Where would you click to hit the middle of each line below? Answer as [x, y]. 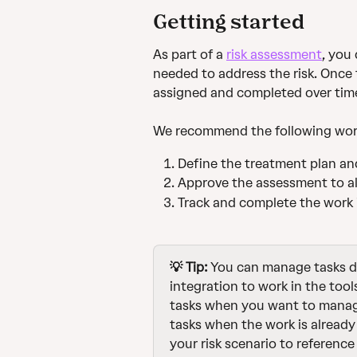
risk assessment [274, 54]
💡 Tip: [189, 267]
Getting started [229, 21]
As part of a [190, 54]
